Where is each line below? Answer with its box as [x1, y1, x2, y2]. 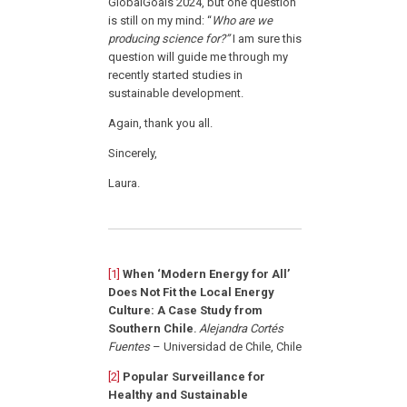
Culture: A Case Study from [108, 303, 263, 318]
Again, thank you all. [108, 116, 213, 131]
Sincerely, [108, 146, 158, 161]
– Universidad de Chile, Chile [153, 340, 303, 354]
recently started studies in [108, 68, 243, 83]
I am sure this [230, 32, 303, 46]
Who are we [212, 14, 273, 28]
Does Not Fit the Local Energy [108, 285, 275, 300]
